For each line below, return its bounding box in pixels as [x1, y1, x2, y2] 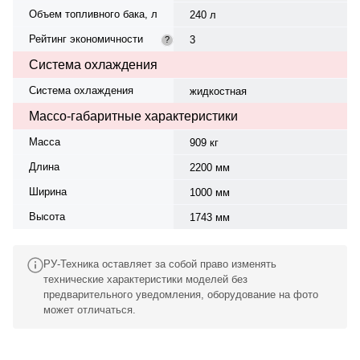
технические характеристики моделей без [43, 272, 247, 285]
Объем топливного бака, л [29, 7, 157, 20]
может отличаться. [43, 303, 136, 316]
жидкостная [189, 84, 247, 97]
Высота [29, 210, 65, 223]
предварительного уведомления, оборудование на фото [43, 288, 318, 301]
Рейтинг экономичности [29, 32, 143, 45]
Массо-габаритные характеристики [29, 108, 238, 123]
